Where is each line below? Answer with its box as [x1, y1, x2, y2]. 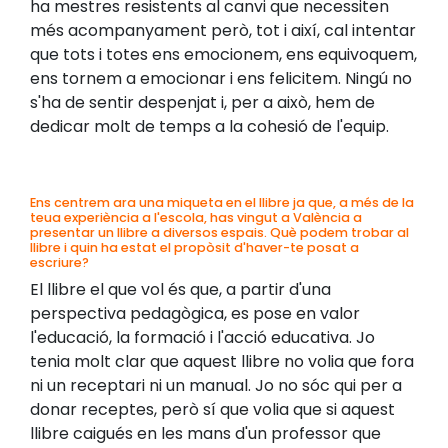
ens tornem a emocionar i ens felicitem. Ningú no [30, 66, 412, 90]
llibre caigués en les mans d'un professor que [30, 421, 381, 445]
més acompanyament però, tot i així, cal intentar [30, 18, 416, 42]
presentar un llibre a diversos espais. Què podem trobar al [30, 223, 409, 241]
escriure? [30, 253, 89, 271]
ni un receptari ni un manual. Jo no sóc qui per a [30, 373, 402, 397]
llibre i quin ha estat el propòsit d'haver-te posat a [30, 238, 359, 256]
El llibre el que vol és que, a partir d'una [30, 277, 331, 301]
